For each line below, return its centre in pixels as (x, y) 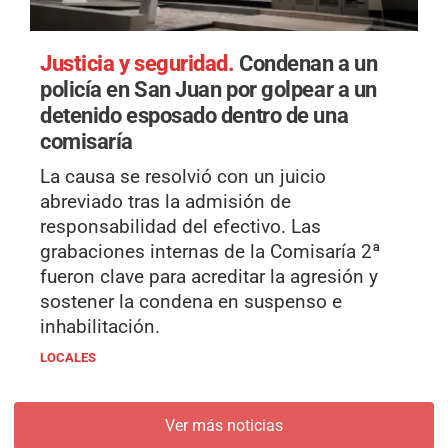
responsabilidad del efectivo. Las (180, 227)
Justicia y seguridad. (140, 63)
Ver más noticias (224, 426)
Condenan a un (308, 63)
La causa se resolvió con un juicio (183, 177)
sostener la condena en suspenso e (191, 302)
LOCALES (68, 358)
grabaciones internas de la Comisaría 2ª (210, 252)
